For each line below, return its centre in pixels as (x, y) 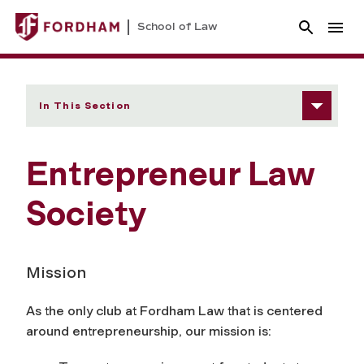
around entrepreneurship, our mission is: (149, 331)
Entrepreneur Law (171, 174)
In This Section (85, 106)
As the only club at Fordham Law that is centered (174, 311)
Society (86, 214)
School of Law (178, 26)
